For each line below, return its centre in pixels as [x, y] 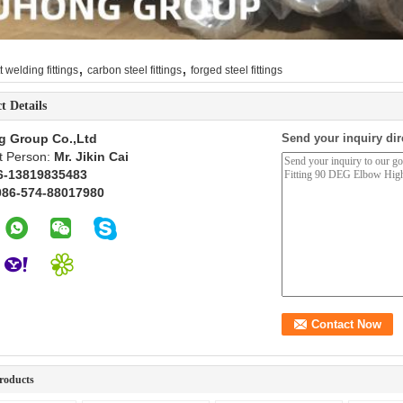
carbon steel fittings [134, 70]
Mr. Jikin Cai [91, 157]
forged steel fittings [237, 70]
